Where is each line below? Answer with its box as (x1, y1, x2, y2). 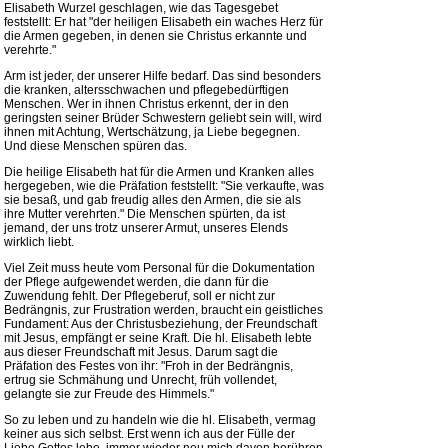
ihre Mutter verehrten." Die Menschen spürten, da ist (4, 207, 285, 221)
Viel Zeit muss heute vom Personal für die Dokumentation (4, 261, 315, 275)
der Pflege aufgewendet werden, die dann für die (4, 275, 269, 289)
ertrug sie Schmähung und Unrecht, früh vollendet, (4, 373, 277, 387)
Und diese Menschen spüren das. (4, 139, 187, 153)
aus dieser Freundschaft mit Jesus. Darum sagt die (4, 345, 278, 359)
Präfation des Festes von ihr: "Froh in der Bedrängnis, (4, 359, 293, 373)
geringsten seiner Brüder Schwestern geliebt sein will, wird (4, 111, 322, 125)
